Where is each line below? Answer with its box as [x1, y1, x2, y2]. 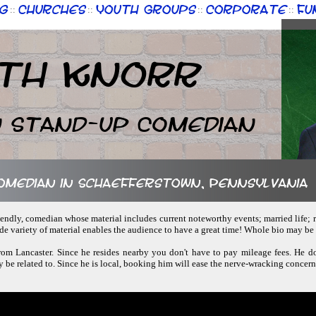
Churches [18, 1, 85, 16]
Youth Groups [95, 1, 195, 16]
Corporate [205, 1, 286, 16]
